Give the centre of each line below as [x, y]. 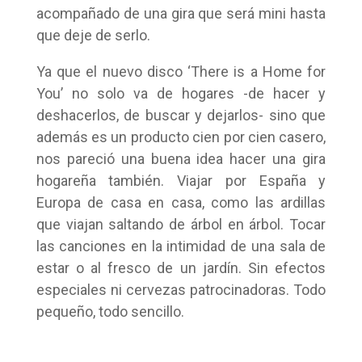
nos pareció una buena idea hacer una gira [181, 159]
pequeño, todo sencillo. [110, 311]
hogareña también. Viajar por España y [181, 181]
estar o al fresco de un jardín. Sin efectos [181, 268]
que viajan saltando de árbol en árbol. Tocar [181, 224]
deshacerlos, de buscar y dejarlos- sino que [181, 115]
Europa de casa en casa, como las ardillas [181, 202]
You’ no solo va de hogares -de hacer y [181, 93]
